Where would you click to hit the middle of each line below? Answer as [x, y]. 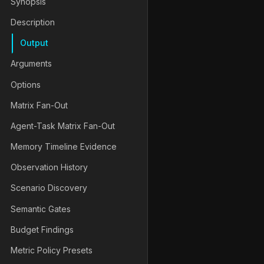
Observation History [49, 167]
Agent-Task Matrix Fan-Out [63, 126]
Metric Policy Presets [52, 250]
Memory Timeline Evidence [64, 147]
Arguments [31, 64]
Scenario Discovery [49, 188]
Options [26, 84]
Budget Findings [42, 229]
